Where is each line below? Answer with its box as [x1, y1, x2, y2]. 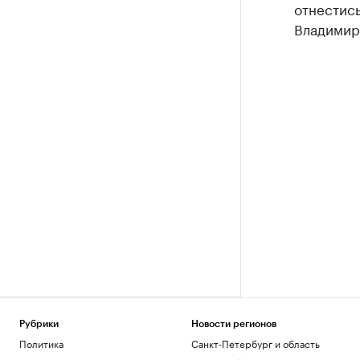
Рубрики [19, 319, 59, 329]
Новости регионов [190, 319, 276, 329]
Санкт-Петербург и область [190, 335, 320, 350]
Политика [19, 335, 63, 350]
